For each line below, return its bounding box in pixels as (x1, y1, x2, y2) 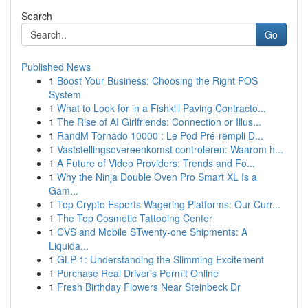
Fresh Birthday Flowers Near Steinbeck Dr (57, 280, 241, 294)
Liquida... (49, 239, 89, 252)
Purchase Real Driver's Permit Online (57, 266, 219, 280)
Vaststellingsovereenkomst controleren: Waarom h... (57, 142, 283, 156)
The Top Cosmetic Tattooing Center (57, 211, 212, 225)
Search (21, 9, 52, 23)
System (49, 87, 81, 101)
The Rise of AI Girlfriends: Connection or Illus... (57, 115, 261, 129)
